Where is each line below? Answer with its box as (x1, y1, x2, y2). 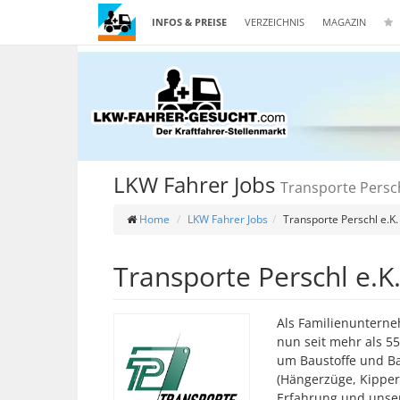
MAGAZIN (322, 15, 366, 29)
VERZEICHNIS (245, 15, 304, 29)
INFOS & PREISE (152, 15, 227, 29)
